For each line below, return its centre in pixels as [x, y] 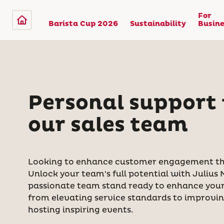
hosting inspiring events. [80, 210]
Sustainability [158, 24]
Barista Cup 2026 [83, 24]
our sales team [108, 125]
